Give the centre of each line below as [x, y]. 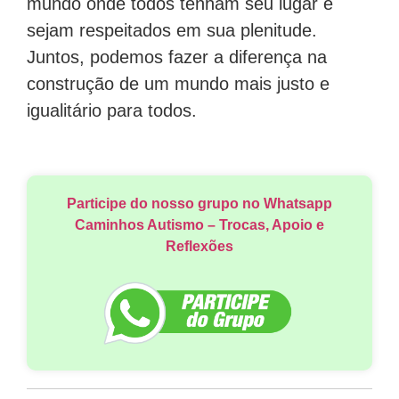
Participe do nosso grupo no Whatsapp [199, 204]
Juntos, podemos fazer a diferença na [177, 57]
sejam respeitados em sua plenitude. [172, 30]
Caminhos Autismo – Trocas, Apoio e [199, 225]
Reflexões [199, 247]
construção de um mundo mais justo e [178, 83]
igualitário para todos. [112, 110]
